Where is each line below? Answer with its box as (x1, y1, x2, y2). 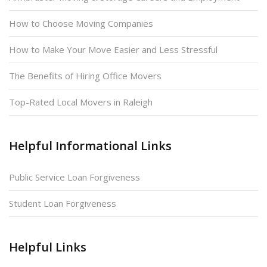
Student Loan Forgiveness (9, 197, 116, 209)
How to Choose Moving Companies (9, 17, 153, 29)
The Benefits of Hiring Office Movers (9, 69, 162, 82)
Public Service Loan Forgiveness (9, 170, 140, 183)
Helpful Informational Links (9, 137, 172, 154)
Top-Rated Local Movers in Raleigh (9, 95, 153, 108)
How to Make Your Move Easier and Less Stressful (9, 43, 218, 55)
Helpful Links (9, 238, 86, 255)
